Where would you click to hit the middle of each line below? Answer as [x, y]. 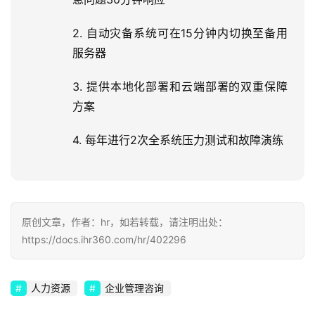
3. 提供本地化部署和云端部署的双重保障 [180, 87]
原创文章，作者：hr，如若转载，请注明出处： [125, 222]
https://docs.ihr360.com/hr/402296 [104, 240]
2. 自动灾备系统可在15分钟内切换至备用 [180, 33]
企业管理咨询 [134, 288]
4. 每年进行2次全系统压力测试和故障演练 [178, 140]
